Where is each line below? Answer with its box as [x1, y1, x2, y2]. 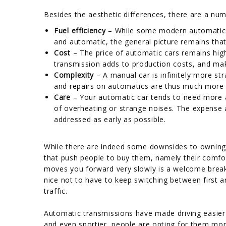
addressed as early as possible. [54, 114, 166, 124]
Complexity [54, 70, 94, 80]
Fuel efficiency [54, 25, 106, 35]
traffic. [44, 186, 68, 196]
